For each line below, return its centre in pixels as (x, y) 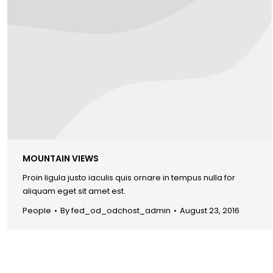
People (37, 210)
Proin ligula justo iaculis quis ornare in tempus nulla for (129, 177)
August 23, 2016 (210, 210)
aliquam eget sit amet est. (74, 191)
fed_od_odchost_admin (121, 210)
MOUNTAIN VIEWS (61, 158)
